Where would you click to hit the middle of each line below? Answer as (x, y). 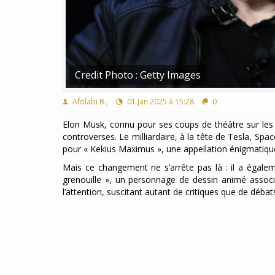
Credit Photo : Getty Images (138, 75)
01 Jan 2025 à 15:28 (160, 102)
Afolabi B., (89, 102)
